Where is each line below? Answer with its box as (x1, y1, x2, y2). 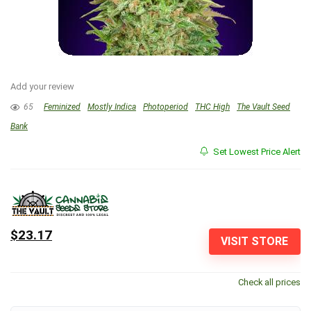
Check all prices (238, 276, 301, 287)
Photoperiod (143, 102, 188, 112)
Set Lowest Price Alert (211, 146, 301, 157)
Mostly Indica (87, 102, 136, 112)
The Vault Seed (237, 102, 290, 112)
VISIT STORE (221, 235, 289, 249)
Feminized (44, 102, 81, 112)
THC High (195, 102, 230, 112)
